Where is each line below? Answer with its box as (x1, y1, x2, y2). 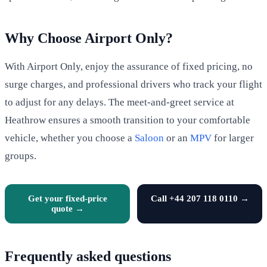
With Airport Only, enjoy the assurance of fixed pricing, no (5, 60, 253, 72)
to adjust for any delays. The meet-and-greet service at (5, 96, 234, 108)
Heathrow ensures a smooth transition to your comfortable (5, 114, 250, 126)
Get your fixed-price (27, 193, 107, 203)
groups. (5, 150, 36, 162)
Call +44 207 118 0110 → (150, 193, 249, 203)
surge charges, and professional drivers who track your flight (5, 78, 262, 90)
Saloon (135, 132, 164, 144)
